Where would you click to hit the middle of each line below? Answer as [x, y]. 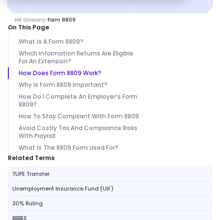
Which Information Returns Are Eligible [76, 53]
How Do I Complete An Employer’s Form [78, 96]
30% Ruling [27, 203]
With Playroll [38, 136]
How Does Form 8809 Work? [60, 73]
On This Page [28, 27]
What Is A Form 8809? [51, 41]
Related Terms [31, 158]
